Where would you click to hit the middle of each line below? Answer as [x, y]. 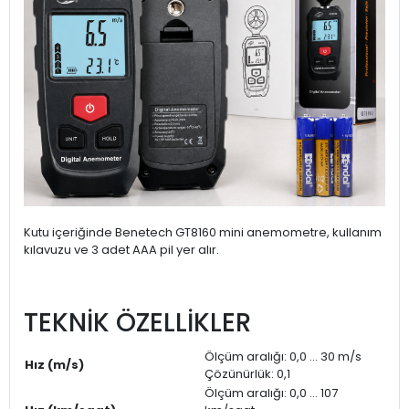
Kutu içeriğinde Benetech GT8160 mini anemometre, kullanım [203, 232]
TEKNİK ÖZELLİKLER [137, 322]
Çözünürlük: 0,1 [247, 373]
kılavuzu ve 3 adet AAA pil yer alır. [121, 249]
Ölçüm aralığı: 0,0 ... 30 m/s [283, 356]
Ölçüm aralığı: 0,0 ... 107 [271, 393]
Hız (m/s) [54, 364]
